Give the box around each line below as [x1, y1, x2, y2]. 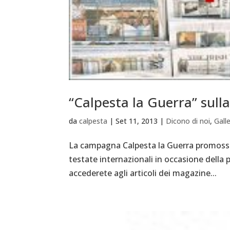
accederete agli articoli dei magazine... [69, 167, 217, 179]
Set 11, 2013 [116, 116, 158, 126]
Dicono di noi [166, 116, 210, 126]
